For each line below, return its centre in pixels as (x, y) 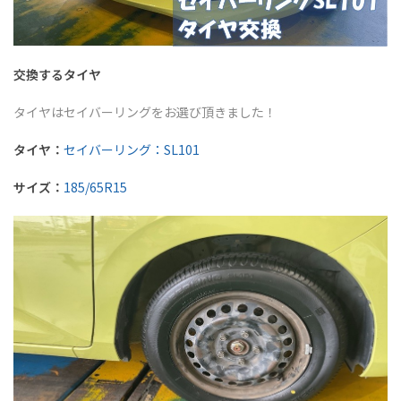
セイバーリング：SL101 (132, 150)
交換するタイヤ (57, 75)
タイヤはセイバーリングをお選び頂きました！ (145, 112)
